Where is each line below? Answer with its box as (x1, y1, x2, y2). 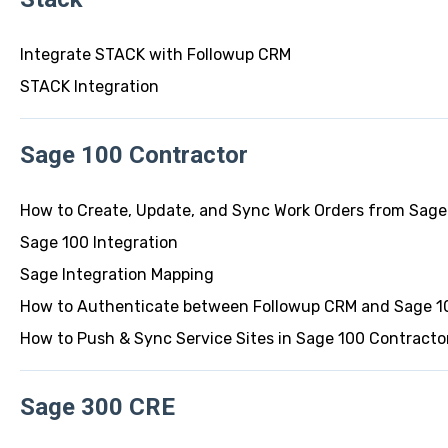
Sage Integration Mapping (19, 265, 214, 285)
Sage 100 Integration (19, 233, 178, 253)
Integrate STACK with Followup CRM (19, 45, 291, 65)
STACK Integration (19, 77, 159, 97)
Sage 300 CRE (19, 392, 175, 421)
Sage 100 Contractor (19, 140, 248, 169)
